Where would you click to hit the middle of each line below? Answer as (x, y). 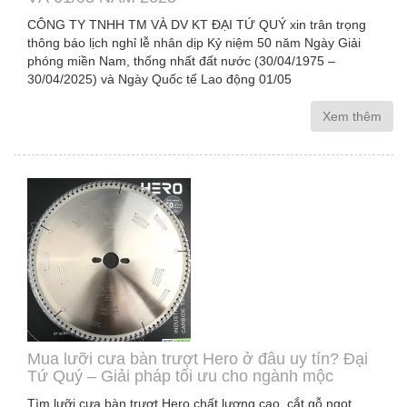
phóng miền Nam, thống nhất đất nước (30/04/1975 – (181, 61)
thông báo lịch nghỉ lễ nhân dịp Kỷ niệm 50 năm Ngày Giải (194, 43)
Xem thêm (352, 116)
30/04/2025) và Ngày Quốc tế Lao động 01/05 (159, 79)
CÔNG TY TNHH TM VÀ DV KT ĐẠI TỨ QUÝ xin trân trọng (197, 25)
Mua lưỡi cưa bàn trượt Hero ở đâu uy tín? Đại (198, 359)
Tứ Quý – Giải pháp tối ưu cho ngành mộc (180, 376)
